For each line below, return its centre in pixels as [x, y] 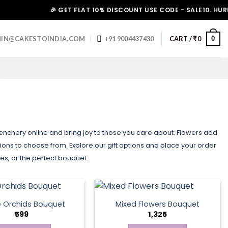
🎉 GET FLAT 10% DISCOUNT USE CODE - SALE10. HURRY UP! [125, 10]
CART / [181, 39]
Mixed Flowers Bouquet [158, 204]
